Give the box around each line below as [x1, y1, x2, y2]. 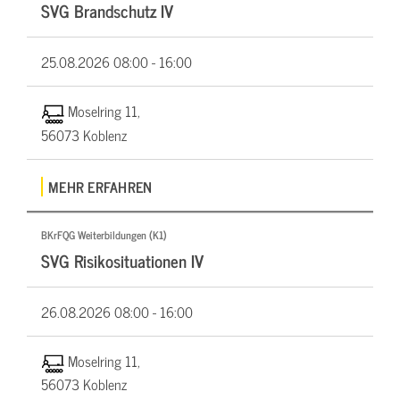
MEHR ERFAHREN [48, 174, 153, 198]
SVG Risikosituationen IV [41, 246, 204, 274]
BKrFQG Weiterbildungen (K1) [41, 225, 167, 244]
